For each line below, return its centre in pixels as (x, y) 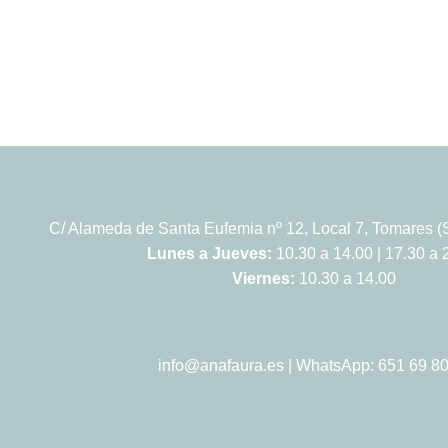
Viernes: (265, 279)
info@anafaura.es (220, 366)
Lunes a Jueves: (211, 254)
